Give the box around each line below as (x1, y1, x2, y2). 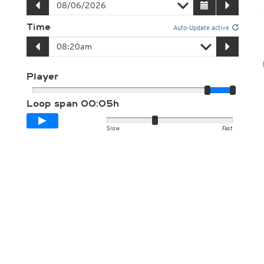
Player (26, 71, 58, 82)
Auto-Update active (173, 24, 229, 32)
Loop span (26, 98, 81, 109)
